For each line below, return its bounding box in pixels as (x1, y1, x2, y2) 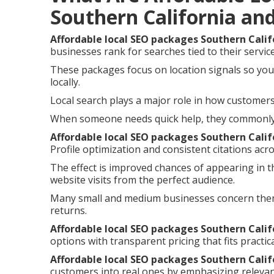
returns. (50, 204, 87, 217)
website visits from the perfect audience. (50, 173, 235, 187)
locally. (50, 75, 80, 89)
